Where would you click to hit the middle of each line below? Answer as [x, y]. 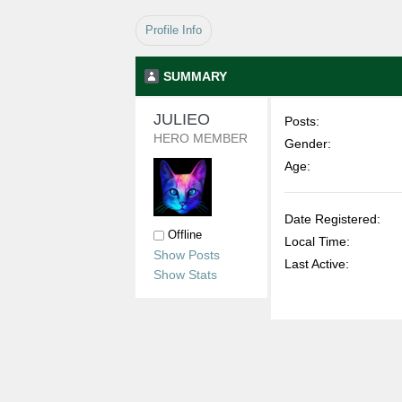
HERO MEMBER [200, 138]
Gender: [308, 144]
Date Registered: [333, 219]
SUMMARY [195, 76]
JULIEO [184, 119]
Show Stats [185, 275]
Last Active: [317, 264]
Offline [183, 235]
